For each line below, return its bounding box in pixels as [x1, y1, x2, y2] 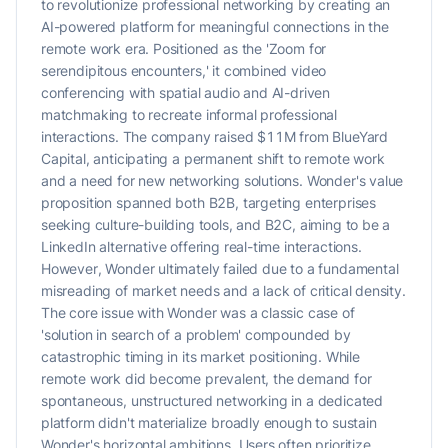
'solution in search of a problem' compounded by [41, 326, 351, 343]
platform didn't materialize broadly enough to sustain [41, 414, 377, 431]
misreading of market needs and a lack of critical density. [41, 282, 406, 299]
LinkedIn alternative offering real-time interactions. [41, 238, 362, 255]
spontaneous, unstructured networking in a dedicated [41, 392, 384, 409]
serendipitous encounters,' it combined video [41, 62, 327, 79]
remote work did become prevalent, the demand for [41, 370, 372, 387]
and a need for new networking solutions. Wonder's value [41, 172, 404, 189]
